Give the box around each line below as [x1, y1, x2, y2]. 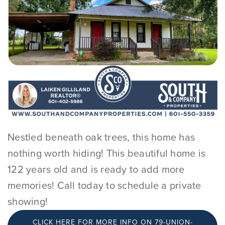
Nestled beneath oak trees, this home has [8, 132, 195, 144]
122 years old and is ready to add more [8, 164, 185, 176]
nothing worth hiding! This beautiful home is [8, 148, 205, 160]
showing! [8, 196, 48, 208]
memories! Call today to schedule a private [8, 180, 201, 192]
